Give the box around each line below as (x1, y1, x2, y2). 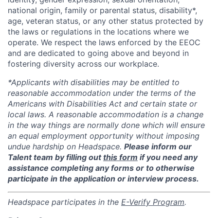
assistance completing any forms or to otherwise (8, 163, 195, 173)
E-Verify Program (121, 197, 184, 207)
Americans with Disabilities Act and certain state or (8, 98, 197, 109)
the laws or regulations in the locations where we (8, 26, 189, 36)
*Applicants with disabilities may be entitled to (8, 77, 180, 87)
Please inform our (124, 141, 192, 151)
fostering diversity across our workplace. (8, 58, 159, 69)
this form (103, 152, 138, 162)
